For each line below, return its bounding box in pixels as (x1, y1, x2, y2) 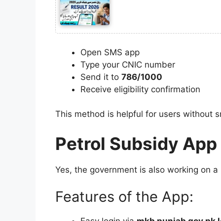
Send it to (80, 72, 121, 82)
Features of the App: (55, 188, 193, 206)
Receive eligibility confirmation (80, 84, 200, 94)
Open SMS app (80, 47, 140, 57)
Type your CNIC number (80, 59, 175, 70)
